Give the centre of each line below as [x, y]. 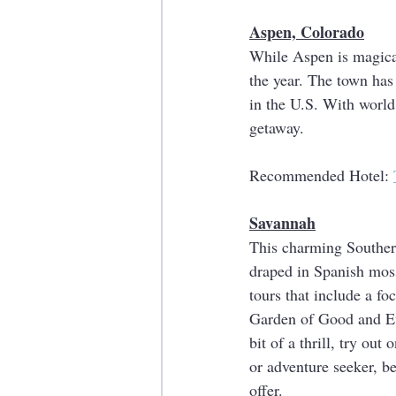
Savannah [282, 223]
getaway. [277, 127]
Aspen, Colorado [307, 32]
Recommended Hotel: [321, 175]
